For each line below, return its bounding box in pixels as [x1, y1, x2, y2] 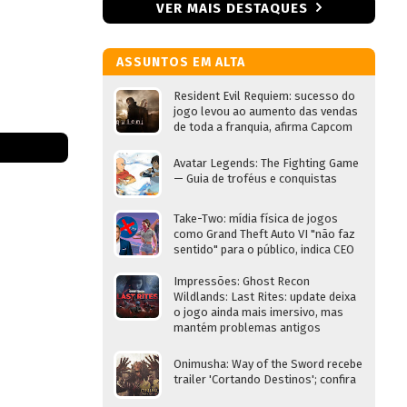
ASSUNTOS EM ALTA [116, 55, 245, 70]
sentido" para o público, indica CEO [174, 243, 354, 256]
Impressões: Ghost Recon [174, 274, 310, 288]
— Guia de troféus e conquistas [174, 172, 337, 185]
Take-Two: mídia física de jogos [174, 212, 338, 225]
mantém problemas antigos [174, 321, 321, 334]
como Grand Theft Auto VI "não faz [174, 227, 355, 241]
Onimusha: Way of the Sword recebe [174, 357, 362, 371]
